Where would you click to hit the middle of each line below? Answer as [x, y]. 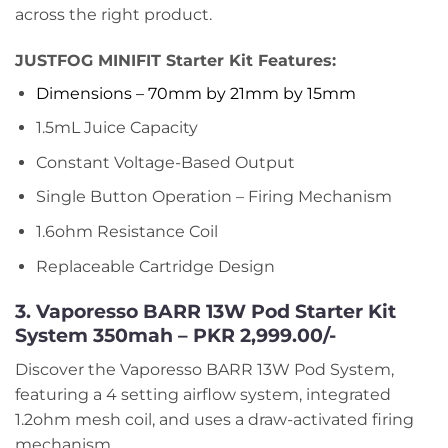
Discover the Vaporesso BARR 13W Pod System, [204, 369]
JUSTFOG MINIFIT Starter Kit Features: [175, 60]
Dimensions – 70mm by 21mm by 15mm [195, 93]
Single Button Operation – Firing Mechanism [213, 197]
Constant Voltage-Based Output [165, 162]
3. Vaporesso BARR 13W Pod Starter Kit [205, 311]
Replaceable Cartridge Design [155, 266]
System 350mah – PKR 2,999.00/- [175, 335]
